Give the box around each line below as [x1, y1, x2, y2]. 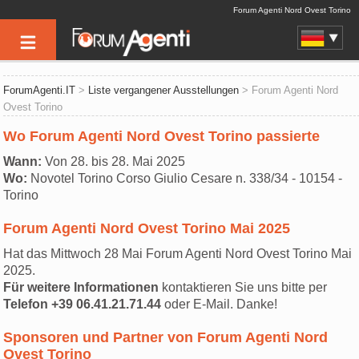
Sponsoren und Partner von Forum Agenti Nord [3, 329, 329, 345]
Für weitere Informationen [3, 280, 159, 294]
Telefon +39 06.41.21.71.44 [3, 297, 162, 311]
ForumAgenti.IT [3, 84, 76, 96]
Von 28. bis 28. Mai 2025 [42, 155, 186, 168]
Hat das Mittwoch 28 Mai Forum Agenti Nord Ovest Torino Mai [3, 247, 353, 260]
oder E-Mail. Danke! [161, 297, 278, 311]
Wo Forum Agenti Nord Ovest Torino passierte [3, 128, 321, 144]
